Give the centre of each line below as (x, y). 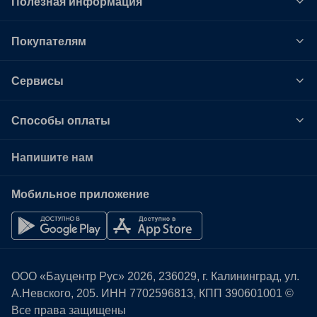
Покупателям (49, 41)
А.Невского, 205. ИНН (70, 293)
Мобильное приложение (80, 194)
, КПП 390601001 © (243, 293)
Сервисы (38, 81)
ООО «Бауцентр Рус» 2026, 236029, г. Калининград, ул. (155, 276)
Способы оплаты (61, 121)
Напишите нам (52, 157)
